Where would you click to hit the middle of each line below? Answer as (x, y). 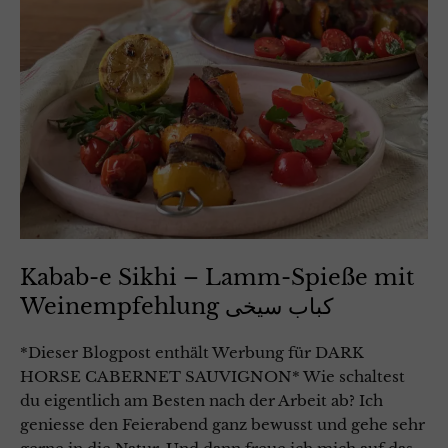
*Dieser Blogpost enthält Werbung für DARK (192, 353)
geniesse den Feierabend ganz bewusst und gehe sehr (222, 425)
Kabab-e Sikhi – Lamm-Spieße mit (217, 278)
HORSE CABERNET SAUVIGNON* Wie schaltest (212, 377)
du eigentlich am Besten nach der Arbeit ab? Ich (201, 401)
